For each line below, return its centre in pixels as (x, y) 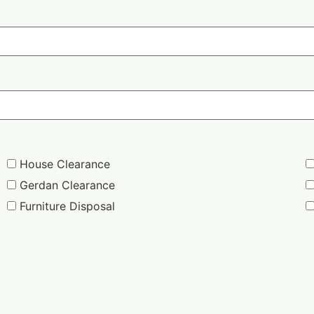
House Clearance (65, 164)
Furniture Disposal (68, 206)
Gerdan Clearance (68, 185)
